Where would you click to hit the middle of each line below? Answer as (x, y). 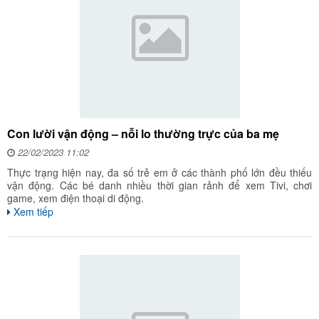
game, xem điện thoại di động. (75, 198)
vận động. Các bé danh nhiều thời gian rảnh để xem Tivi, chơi (159, 185)
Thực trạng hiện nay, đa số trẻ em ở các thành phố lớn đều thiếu (159, 172)
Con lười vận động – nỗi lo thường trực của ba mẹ (143, 134)
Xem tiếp (32, 211)
